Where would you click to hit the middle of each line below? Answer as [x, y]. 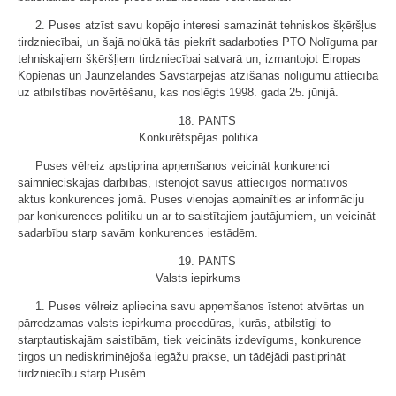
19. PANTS [207, 261]
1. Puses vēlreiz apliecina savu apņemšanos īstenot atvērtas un [200, 306]
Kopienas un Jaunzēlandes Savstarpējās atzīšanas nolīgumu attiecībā [198, 75]
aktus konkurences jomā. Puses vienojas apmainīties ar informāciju [191, 199]
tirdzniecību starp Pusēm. [84, 373]
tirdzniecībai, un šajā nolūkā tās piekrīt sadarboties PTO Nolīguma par [198, 42]
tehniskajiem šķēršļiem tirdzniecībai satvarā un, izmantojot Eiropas [189, 58]
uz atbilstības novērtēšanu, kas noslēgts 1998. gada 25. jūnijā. [178, 92]
